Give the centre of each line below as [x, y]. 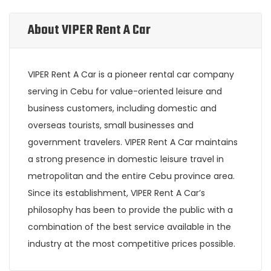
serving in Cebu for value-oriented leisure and [125, 92]
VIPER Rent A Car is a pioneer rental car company [131, 75]
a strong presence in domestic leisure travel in [126, 159]
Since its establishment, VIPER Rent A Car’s [116, 193]
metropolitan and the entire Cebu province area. [131, 176]
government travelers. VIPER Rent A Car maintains [133, 142]
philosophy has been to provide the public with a [130, 210]
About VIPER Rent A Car [89, 31]
